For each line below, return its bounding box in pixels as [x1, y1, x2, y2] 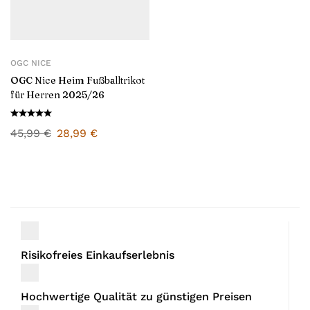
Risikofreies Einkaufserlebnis [21, 248, 174, 262]
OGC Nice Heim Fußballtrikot [10, 74, 145, 86]
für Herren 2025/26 [10, 89, 104, 101]
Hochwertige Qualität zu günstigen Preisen [21, 290, 252, 303]
